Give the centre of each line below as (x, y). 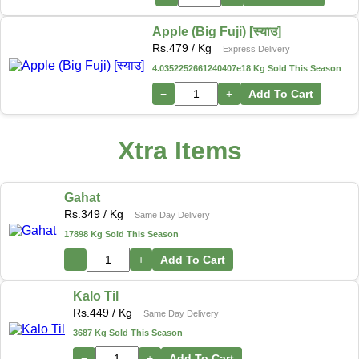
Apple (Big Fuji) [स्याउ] (217, 32)
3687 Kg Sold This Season (128, 332)
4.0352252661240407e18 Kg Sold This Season (247, 69)
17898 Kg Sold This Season (121, 234)
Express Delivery (256, 49)
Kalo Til (96, 296)
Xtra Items (179, 150)
